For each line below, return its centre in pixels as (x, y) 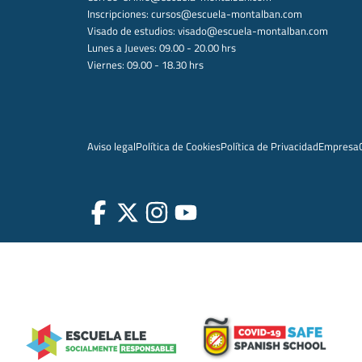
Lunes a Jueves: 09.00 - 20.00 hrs (161, 48)
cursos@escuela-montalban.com (226, 14)
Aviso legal (111, 147)
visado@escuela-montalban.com (251, 31)
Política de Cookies (178, 147)
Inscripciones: (119, 14)
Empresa (338, 147)
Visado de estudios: (131, 31)
